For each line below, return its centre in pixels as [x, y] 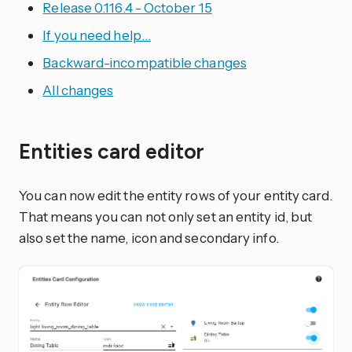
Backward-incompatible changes [145, 63]
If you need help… [97, 35]
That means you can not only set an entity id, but [166, 216]
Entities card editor [114, 151]
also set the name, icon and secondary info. [149, 237]
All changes [78, 90]
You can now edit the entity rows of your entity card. [176, 195]
